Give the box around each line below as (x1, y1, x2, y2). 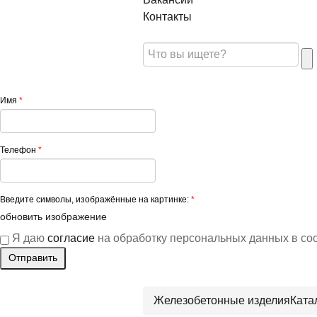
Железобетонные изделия (154, 294, 290, 307)
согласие (47, 232, 95, 245)
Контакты (143, 11, 192, 23)
